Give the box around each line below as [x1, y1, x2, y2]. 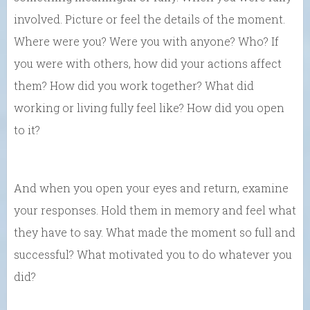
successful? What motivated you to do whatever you [14, 246, 292, 262]
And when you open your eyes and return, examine [14, 180, 289, 195]
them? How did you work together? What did [14, 77, 254, 93]
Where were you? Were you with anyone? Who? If [14, 33, 279, 48]
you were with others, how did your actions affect [14, 55, 282, 71]
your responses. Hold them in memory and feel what [14, 202, 296, 217]
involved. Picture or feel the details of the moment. [14, 11, 285, 26]
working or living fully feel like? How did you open [14, 100, 284, 115]
